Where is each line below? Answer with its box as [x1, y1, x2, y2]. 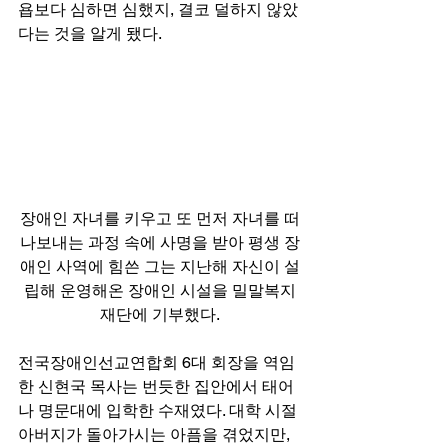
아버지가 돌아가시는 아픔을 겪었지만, [18, 425, 294, 445]
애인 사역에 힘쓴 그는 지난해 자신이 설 [20, 257, 300, 277]
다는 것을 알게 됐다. [18, 24, 165, 44]
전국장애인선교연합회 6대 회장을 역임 [18, 353, 295, 373]
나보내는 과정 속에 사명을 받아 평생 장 [20, 233, 300, 253]
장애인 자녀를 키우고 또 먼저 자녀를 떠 [20, 209, 300, 229]
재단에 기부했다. [100, 305, 220, 325]
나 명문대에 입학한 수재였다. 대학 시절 [18, 401, 301, 421]
